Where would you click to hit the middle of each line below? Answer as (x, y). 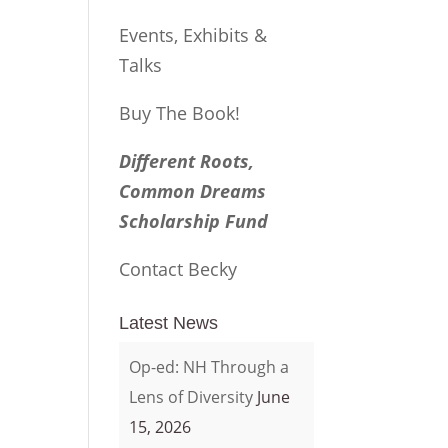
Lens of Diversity (191, 397)
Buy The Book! (180, 113)
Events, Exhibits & (193, 35)
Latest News (169, 323)
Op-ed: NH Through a (209, 367)
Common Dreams (193, 191)
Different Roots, (187, 161)
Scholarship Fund (194, 221)
